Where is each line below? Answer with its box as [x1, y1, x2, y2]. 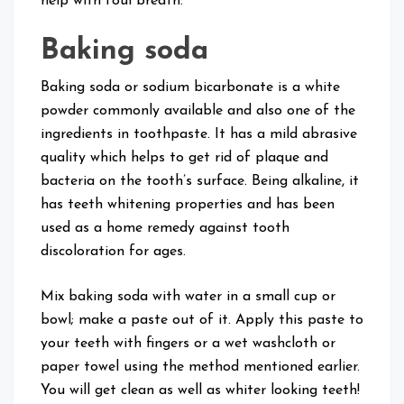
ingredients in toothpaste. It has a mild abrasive [41, 127, 357, 142]
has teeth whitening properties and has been [41, 197, 335, 213]
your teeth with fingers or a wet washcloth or [41, 336, 335, 352]
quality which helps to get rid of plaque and [41, 151, 328, 166]
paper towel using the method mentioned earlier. [41, 360, 360, 375]
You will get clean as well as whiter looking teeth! [41, 383, 360, 399]
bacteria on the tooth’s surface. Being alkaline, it [41, 174, 359, 189]
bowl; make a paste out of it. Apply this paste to [41, 313, 363, 328]
